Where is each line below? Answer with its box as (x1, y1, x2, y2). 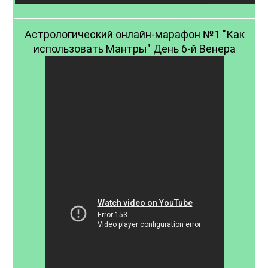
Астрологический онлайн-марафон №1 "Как (25, 28, 245, 41)
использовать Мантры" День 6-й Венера (33, 42, 236, 56)
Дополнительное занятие (70, 57, 199, 70)
